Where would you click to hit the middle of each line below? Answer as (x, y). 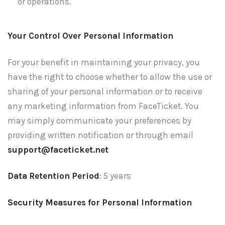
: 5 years (115, 176)
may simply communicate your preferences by (99, 120)
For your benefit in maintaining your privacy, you (104, 62)
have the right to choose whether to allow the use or (110, 77)
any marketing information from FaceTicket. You (103, 106)
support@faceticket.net (58, 149)
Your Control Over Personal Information (90, 35)
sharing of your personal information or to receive (105, 91)
